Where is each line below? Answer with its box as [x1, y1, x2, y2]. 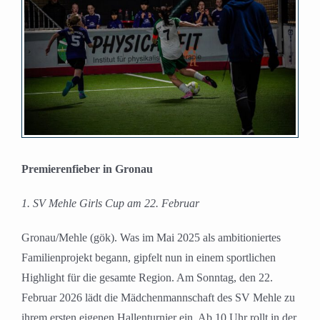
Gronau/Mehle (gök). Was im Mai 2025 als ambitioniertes [21, 231, 281, 244]
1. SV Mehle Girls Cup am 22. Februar [21, 197, 199, 210]
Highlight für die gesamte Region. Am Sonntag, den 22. [21, 271, 273, 284]
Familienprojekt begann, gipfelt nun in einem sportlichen [21, 251, 276, 264]
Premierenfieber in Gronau [21, 163, 153, 176]
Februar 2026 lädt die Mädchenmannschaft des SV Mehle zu [21, 291, 295, 304]
